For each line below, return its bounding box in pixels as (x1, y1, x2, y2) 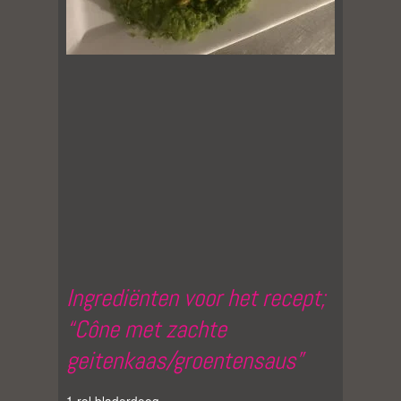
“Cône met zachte (66, 313, 226, 345)
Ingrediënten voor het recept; (66, 282, 326, 313)
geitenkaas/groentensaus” (66, 345, 303, 376)
